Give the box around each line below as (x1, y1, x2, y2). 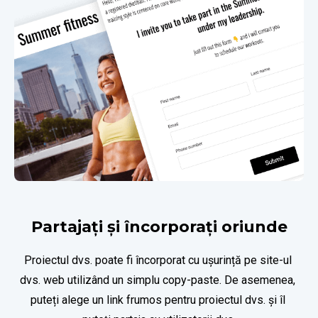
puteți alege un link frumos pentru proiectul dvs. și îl (30, 292, 285, 307)
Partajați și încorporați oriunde (31, 216, 287, 236)
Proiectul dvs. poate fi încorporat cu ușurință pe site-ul (23, 253, 292, 267)
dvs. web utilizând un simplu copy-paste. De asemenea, (20, 273, 295, 287)
